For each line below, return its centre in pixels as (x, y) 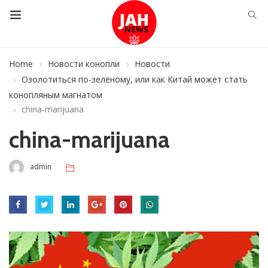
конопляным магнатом (56, 95)
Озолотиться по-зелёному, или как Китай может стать (135, 79)
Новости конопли (84, 64)
